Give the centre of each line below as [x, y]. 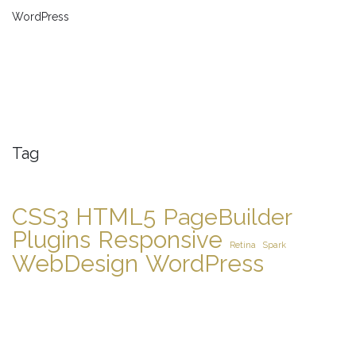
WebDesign [75, 263]
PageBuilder [228, 217]
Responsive [160, 239]
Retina [243, 244]
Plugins [51, 239]
